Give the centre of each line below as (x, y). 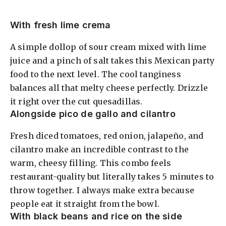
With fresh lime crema (61, 25)
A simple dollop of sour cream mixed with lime (108, 47)
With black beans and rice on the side (96, 216)
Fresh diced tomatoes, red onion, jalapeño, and (107, 135)
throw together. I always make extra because (102, 190)
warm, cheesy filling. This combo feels (91, 163)
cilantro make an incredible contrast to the (99, 149)
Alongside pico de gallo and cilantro (93, 114)
